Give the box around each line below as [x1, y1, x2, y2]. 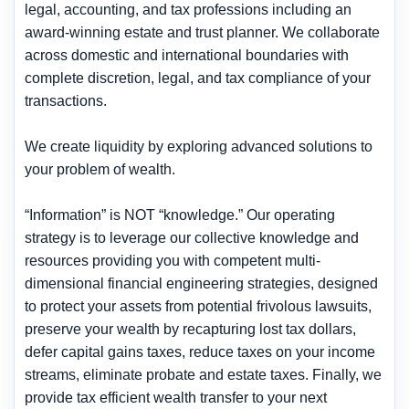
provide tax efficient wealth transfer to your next [25, 389, 327, 405]
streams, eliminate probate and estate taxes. [25, 366, 309, 383]
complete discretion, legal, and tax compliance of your [25, 69, 371, 86]
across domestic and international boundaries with [25, 47, 349, 63]
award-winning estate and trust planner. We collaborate [25, 24, 380, 40]
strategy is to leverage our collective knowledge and [25, 229, 359, 246]
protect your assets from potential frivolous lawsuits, [40, 298, 372, 314]
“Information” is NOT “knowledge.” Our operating [25, 206, 335, 223]
